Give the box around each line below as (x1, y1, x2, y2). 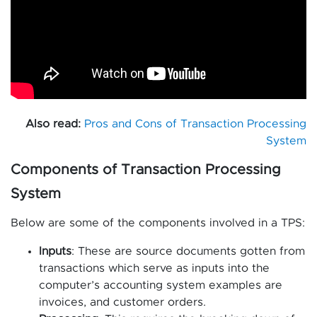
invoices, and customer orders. (39, 296, 206, 309)
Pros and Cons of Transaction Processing (84, 118, 306, 130)
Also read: (25, 118, 81, 130)
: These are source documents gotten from (71, 246, 305, 258)
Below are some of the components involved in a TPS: (11, 217, 305, 229)
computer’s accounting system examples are (39, 279, 282, 292)
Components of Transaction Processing (11, 163, 281, 178)
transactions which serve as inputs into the (39, 263, 270, 275)
